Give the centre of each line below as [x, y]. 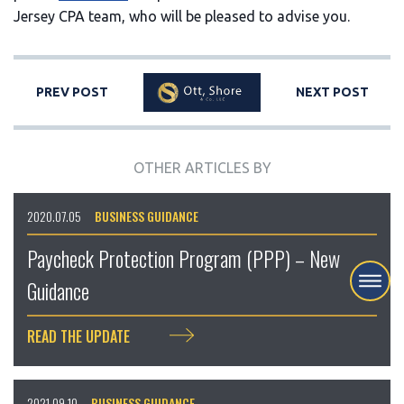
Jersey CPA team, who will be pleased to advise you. [182, 16]
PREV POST [72, 92]
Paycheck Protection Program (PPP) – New [184, 258]
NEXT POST [332, 92]
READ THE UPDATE [80, 336]
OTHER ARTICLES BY [202, 167]
